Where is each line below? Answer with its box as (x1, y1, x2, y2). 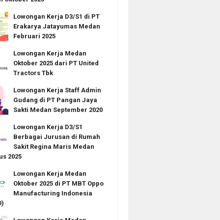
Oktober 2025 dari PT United (13, 59, 99, 67)
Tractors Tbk (13, 69, 53, 77)
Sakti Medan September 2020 (13, 106, 103, 113)
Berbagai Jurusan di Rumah (13, 133, 100, 140)
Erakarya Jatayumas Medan (13, 23, 100, 30)
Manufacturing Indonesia (13, 190, 92, 197)
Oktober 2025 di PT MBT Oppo (13, 180, 104, 187)
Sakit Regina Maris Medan (13, 143, 94, 150)
